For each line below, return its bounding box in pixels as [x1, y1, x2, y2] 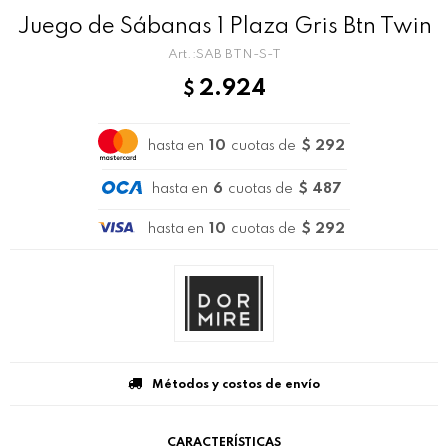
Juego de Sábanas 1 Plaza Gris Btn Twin [16, 16, 432, 38]
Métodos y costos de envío [152, 378, 320, 391]
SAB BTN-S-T [195, 48, 281, 61]
